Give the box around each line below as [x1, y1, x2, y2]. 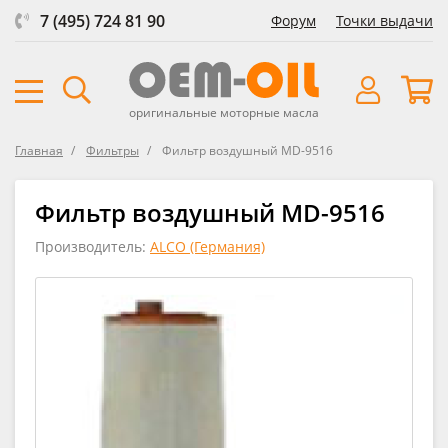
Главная [15, 141, 63, 159]
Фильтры [86, 141, 139, 159]
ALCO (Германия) [150, 236, 265, 256]
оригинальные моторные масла [129, 103, 319, 121]
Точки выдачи [336, 11, 433, 30]
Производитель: [35, 236, 150, 256]
